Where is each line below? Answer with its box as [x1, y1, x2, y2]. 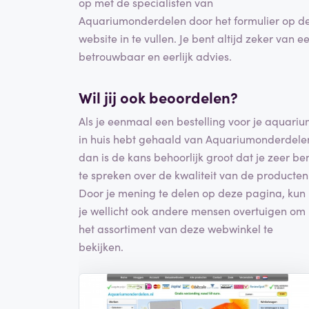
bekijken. [79, 238, 123, 254]
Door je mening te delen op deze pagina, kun [79, 184, 306, 200]
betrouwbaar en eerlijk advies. [79, 48, 232, 64]
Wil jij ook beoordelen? [79, 86, 238, 108]
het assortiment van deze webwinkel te [79, 220, 273, 236]
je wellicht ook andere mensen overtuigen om [79, 202, 306, 218]
